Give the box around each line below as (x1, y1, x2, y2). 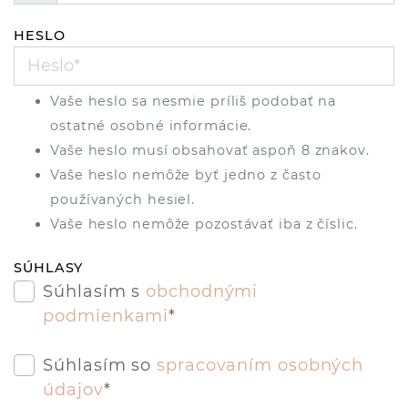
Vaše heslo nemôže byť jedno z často (50, 167, 321, 184)
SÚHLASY (14, 260, 84, 277)
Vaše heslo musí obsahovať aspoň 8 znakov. (50, 142, 370, 159)
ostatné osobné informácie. (50, 117, 252, 135)
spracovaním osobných (157, 354, 364, 375)
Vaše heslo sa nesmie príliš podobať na (50, 93, 337, 110)
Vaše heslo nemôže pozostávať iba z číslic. (50, 216, 358, 233)
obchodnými (146, 280, 259, 301)
